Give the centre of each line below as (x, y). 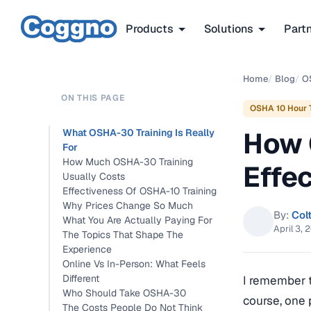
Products (150, 28)
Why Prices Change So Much (128, 205)
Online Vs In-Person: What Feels (134, 264)
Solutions (229, 28)
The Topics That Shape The (123, 235)
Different (81, 278)
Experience (87, 249)
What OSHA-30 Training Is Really (138, 133)
